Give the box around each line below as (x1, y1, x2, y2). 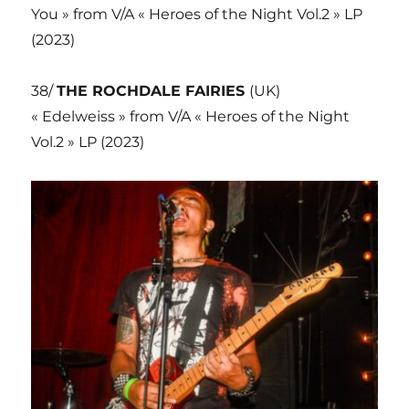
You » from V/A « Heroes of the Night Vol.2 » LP (31, 5, 363, 23)
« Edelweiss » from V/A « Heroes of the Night (31, 107, 351, 125)
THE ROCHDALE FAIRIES (57, 81, 250, 100)
